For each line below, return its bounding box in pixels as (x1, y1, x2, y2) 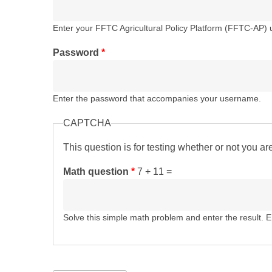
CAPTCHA (63, 118, 111, 128)
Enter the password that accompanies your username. (53, 94, 261, 103)
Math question (63, 166, 131, 177)
